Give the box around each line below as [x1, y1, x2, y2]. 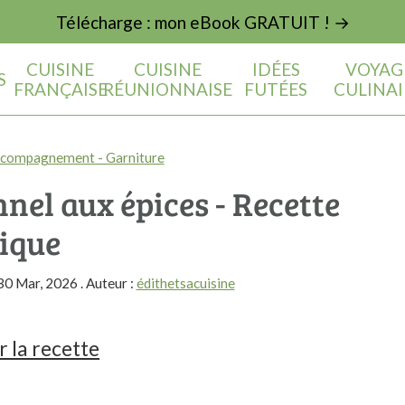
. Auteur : [77, 275, 137, 291]
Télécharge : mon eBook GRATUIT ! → [55, 11, 350, 33]
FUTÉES [244, 79, 308, 99]
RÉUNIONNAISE [103, 79, 233, 99]
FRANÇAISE [13, 79, 108, 99]
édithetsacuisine [136, 275, 235, 291]
